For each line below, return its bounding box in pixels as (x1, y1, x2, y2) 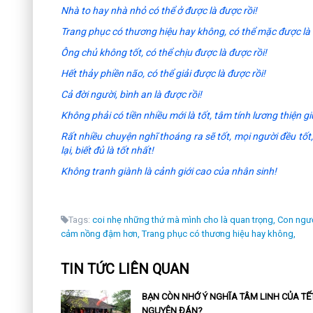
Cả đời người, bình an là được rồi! (61, 89, 202, 101)
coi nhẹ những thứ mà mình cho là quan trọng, (92, 214, 275, 226)
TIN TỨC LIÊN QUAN (61, 261, 189, 278)
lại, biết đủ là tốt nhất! (61, 145, 154, 156)
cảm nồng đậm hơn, (61, 228, 140, 240)
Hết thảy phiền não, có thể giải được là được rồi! (61, 68, 265, 80)
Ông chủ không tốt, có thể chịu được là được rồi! (61, 47, 267, 59)
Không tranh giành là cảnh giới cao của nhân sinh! (61, 166, 277, 177)
